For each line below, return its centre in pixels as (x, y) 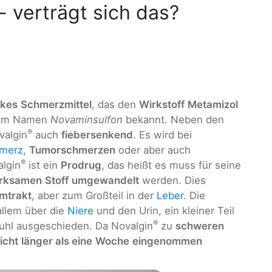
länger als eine (57, 241)
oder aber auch (153, 150)
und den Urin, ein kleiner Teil (164, 211)
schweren (200, 226)
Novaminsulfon (87, 120)
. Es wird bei (162, 135)
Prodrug (81, 165)
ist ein (43, 165)
